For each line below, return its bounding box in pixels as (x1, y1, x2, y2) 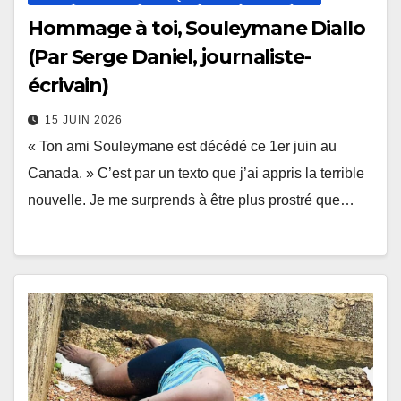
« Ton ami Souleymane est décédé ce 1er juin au (28, 139, 337, 155)
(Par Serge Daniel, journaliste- (28, 45, 311, 70)
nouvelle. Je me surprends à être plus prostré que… (28, 192, 354, 209)
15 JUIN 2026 (45, 114, 123, 127)
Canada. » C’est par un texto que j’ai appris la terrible (28, 166, 364, 182)
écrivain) (28, 73, 109, 98)
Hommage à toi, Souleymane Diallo (28, 16, 365, 41)
